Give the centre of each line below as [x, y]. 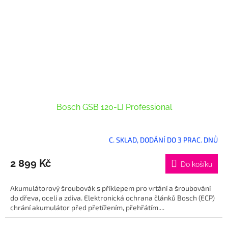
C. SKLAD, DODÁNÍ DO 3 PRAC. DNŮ [163, 139]
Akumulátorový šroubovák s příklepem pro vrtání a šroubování [110, 188]
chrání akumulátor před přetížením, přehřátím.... [87, 208]
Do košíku [196, 165]
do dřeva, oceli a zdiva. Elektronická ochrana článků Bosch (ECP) [112, 198]
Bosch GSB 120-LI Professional [114, 107]
